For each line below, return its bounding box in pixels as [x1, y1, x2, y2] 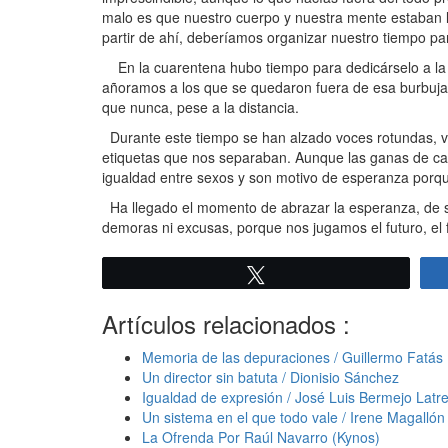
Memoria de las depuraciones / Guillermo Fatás [142, 346, 443, 367]
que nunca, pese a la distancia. [102, 96, 299, 117]
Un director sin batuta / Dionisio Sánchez [142, 366, 399, 387]
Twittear [277, 266, 328, 281]
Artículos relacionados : [102, 305, 350, 341]
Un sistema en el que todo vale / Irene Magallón [142, 406, 445, 427]
